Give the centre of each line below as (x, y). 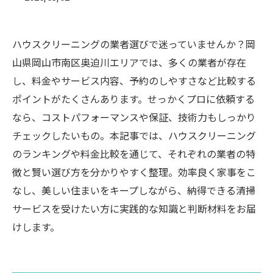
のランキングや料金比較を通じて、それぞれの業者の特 (134, 154)
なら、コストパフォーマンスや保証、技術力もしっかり (134, 117)
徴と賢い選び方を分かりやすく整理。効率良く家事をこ (134, 172)
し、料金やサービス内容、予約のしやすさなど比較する (134, 80)
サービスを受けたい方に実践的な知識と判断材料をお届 (134, 208)
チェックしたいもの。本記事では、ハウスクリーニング (134, 135)
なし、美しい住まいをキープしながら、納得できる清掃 (134, 190)
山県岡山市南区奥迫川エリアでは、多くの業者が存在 (129, 62)
